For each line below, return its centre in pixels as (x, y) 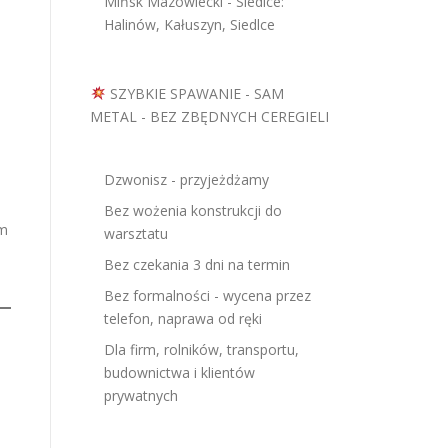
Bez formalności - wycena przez (207, 295)
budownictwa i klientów (179, 372)
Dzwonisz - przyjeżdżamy (186, 179)
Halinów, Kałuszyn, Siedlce (189, 24)
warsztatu (136, 233)
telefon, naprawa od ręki (183, 318)
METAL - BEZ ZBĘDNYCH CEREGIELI (209, 116)
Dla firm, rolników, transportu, (201, 349)
